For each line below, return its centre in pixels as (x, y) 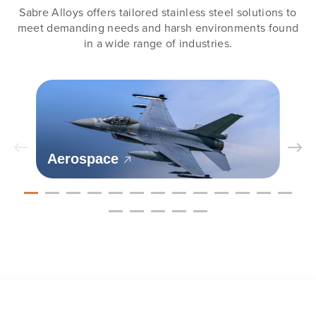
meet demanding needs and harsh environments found (158, 28)
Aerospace (83, 158)
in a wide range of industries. (158, 43)
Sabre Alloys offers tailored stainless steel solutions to (158, 12)
